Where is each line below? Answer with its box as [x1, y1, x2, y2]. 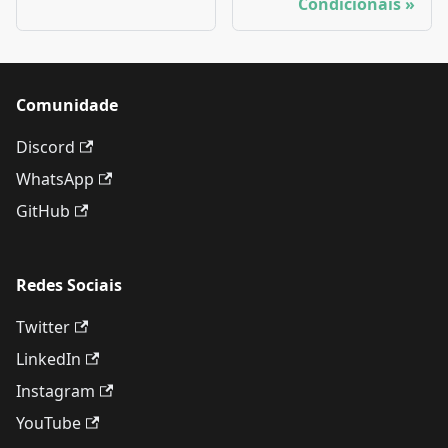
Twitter [16, 316, 70, 339]
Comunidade [16, 94, 118, 117]
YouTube [16, 412, 81, 435]
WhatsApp [16, 168, 94, 191]
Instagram [16, 380, 95, 403]
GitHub [16, 200, 70, 223]
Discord [16, 136, 75, 159]
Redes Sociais [16, 274, 122, 297]
